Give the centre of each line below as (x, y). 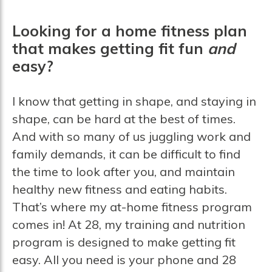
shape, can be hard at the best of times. (124, 118)
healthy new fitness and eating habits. (119, 189)
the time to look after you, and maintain (123, 171)
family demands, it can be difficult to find (126, 154)
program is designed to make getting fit (124, 242)
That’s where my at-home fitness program (132, 206)
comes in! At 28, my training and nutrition (128, 224)
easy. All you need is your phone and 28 (124, 259)
